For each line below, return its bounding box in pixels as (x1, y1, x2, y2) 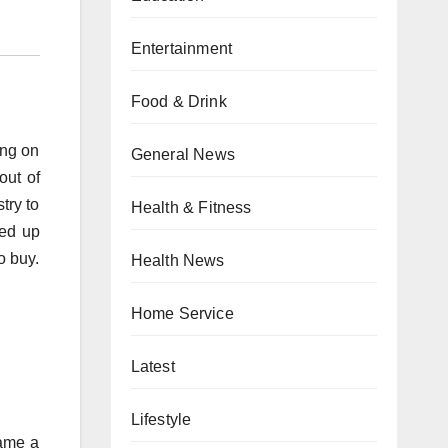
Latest (130, 358, 175, 375)
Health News (130, 252, 225, 269)
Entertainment (130, 40, 233, 57)
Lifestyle (130, 411, 192, 428)
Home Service (130, 305, 234, 322)
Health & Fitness (130, 199, 252, 216)
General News (130, 146, 235, 163)
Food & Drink (130, 93, 227, 110)
